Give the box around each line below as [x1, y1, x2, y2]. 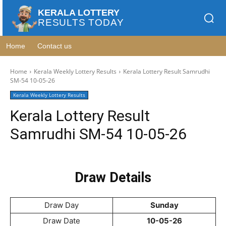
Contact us [37, 42, 72, 50]
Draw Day [44, 200, 79, 210]
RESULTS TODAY [38, 17, 124, 28]
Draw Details [75, 169, 151, 186]
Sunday [150, 200, 179, 210]
